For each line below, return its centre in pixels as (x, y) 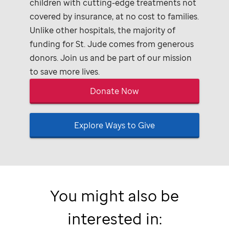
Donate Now (114, 91)
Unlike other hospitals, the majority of (103, 30)
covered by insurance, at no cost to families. (114, 16)
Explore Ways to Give (114, 125)
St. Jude (91, 44)
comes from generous (151, 44)
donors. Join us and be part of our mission (111, 58)
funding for (53, 44)
